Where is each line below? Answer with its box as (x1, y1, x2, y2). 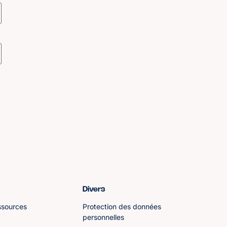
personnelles (82, 213, 124, 222)
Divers (82, 186, 105, 194)
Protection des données (82, 202, 161, 211)
